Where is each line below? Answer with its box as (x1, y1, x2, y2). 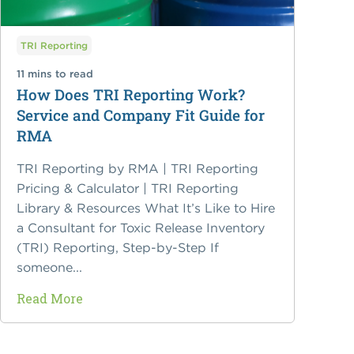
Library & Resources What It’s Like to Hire (17, 200, 276, 217)
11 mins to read (17, 67, 94, 81)
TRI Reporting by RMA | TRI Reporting (17, 160, 259, 177)
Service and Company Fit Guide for (17, 105, 265, 126)
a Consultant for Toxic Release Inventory (17, 220, 265, 236)
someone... (17, 259, 83, 276)
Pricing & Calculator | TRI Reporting (17, 180, 239, 197)
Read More (17, 290, 84, 307)
